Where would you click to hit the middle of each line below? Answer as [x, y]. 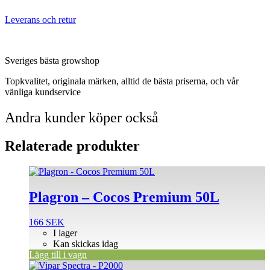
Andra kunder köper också [82, 117]
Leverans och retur [40, 19]
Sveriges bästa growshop [52, 60]
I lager [65, 233]
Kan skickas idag [86, 244]
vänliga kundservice [43, 92]
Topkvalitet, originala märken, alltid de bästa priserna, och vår [122, 81]
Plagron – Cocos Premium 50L [124, 197]
